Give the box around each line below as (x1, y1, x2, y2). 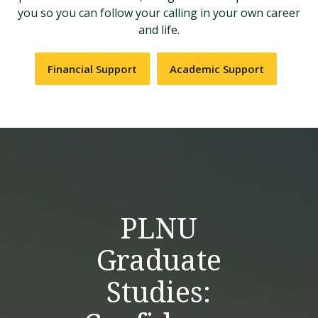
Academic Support (169, 62, 264, 76)
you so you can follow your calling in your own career (18, 5, 300, 21)
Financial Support (47, 62, 137, 76)
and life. (138, 22, 180, 38)
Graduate (96, 244, 221, 278)
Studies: (106, 276, 212, 309)
